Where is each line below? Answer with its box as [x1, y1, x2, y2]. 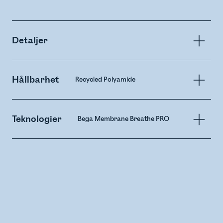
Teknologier [12, 113, 62, 125]
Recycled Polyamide [75, 76, 135, 84]
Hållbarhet [12, 74, 59, 86]
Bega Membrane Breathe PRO [78, 115, 169, 123]
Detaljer [12, 35, 48, 46]
